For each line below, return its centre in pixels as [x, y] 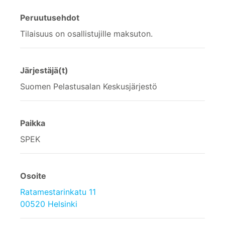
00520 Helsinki [49, 204]
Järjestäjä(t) [44, 70]
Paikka [33, 123]
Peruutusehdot [50, 17]
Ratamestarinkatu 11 [58, 192]
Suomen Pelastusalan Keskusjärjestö [89, 86]
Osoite [33, 176]
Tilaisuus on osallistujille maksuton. [86, 33]
